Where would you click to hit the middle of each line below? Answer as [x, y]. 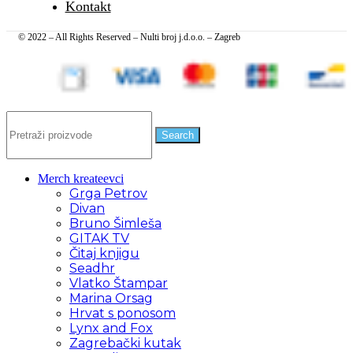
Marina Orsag [111, 298]
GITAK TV [99, 238]
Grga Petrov [108, 193]
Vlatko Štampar [119, 283]
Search [178, 135]
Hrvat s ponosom [123, 313]
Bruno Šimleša [115, 223]
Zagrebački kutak [125, 343]
